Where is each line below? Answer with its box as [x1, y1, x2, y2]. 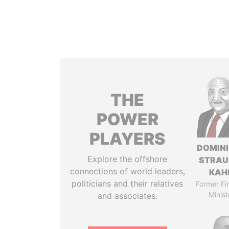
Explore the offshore [87, 154, 168, 164]
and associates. [97, 191, 157, 201]
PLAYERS [89, 129, 166, 149]
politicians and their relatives [72, 178, 184, 189]
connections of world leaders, [70, 166, 185, 176]
